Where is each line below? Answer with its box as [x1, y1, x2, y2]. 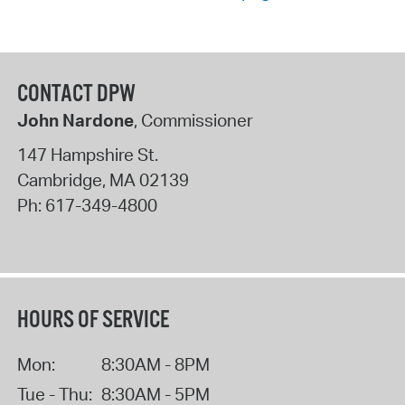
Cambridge [16, 168, 102, 191]
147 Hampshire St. [16, 143, 158, 165]
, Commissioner [133, 109, 253, 132]
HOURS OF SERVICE [16, 306, 169, 336]
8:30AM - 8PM [100, 353, 210, 376]
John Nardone [16, 109, 134, 132]
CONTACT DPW [16, 80, 136, 110]
